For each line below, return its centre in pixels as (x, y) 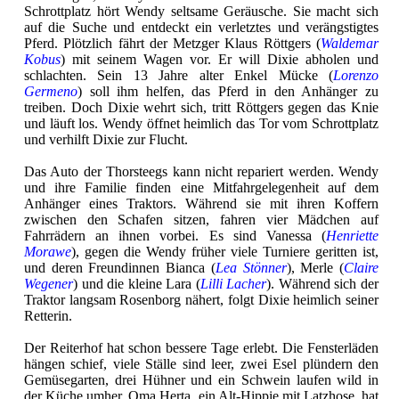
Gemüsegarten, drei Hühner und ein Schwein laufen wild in (201, 379)
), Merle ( (315, 267)
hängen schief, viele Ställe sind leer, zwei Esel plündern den (201, 363)
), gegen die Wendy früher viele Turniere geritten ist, (225, 251)
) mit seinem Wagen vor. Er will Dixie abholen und (220, 59)
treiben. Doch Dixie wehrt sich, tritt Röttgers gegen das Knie (201, 107)
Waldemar (350, 43)
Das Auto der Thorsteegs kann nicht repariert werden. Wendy (201, 171)
